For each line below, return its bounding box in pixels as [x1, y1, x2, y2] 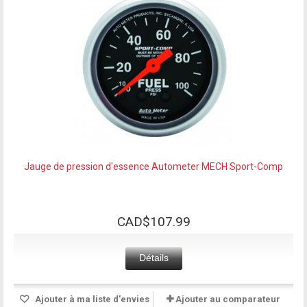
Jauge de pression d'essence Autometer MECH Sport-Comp [24, 160, 283, 172]
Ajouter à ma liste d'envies [32, 293, 149, 304]
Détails [138, 251, 169, 263]
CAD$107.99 [116, 213, 191, 230]
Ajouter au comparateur [175, 293, 280, 304]
